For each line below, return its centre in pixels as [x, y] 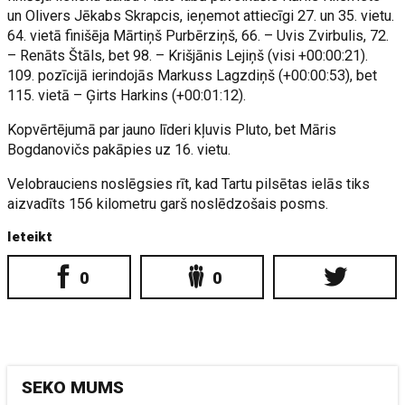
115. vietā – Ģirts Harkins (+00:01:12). [127, 95]
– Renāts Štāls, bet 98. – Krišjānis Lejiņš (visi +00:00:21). [188, 56]
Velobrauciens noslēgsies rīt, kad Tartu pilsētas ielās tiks [189, 184]
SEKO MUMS [73, 387]
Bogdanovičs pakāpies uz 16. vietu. [119, 150]
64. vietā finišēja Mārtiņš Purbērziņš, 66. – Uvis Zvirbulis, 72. [198, 36]
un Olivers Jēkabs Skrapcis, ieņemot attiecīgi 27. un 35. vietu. [201, 16]
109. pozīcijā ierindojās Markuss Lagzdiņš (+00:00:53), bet [193, 75]
